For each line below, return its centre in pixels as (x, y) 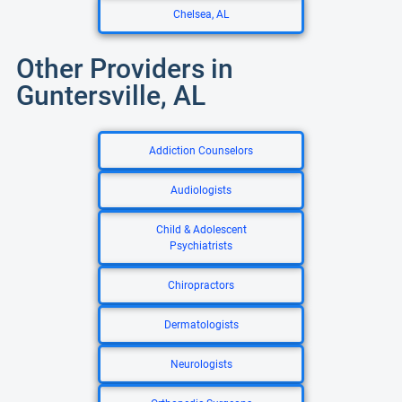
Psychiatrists (201, 246)
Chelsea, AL (201, 14)
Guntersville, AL (111, 96)
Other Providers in (125, 69)
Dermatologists (201, 325)
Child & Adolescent (201, 230)
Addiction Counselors (201, 151)
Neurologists (201, 364)
